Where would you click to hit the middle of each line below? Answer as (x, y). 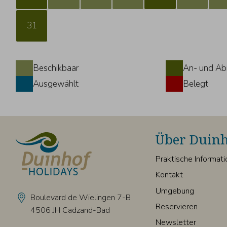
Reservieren (177, 206)
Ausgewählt (56, 84)
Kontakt (169, 175)
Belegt (196, 84)
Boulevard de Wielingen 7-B (80, 198)
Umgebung (175, 191)
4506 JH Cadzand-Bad (70, 210)
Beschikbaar (56, 68)
